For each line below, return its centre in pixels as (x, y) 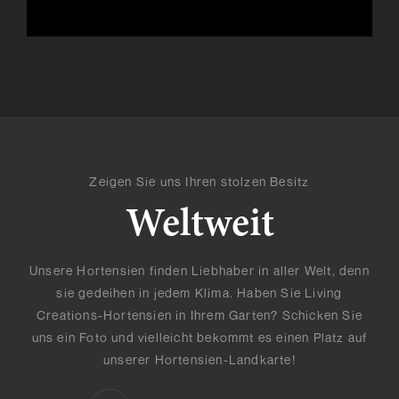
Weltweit (199, 226)
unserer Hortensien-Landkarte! (199, 360)
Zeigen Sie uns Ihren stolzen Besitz (199, 182)
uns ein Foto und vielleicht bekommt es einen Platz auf (199, 338)
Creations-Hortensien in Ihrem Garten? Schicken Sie (199, 315)
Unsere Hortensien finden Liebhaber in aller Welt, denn (199, 271)
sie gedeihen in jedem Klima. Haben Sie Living (199, 293)
